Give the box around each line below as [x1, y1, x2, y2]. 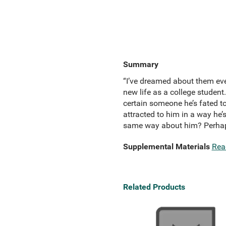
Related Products [123, 182, 185, 192]
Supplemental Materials [123, 142, 210, 151]
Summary [123, 60, 158, 69]
